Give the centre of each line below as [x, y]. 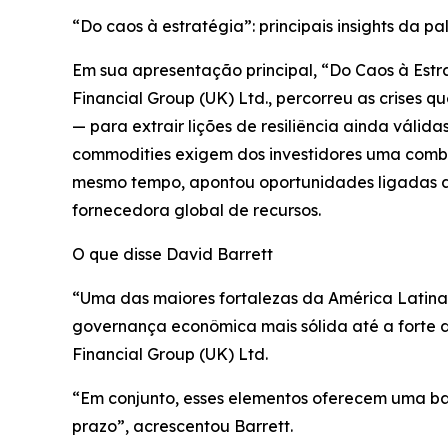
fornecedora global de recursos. [196, 210]
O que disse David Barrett [172, 254]
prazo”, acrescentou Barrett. [182, 426]
